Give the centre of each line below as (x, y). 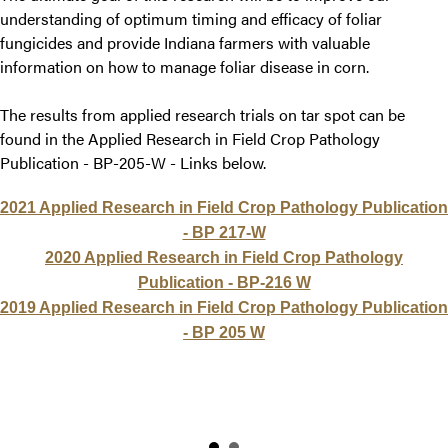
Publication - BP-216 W (224, 274)
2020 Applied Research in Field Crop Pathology (224, 249)
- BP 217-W (224, 224)
